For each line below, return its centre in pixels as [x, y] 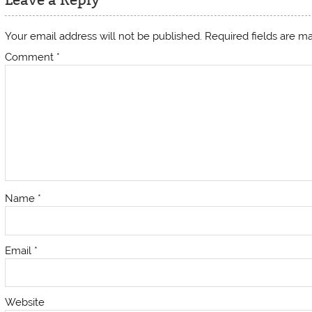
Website [25, 303]
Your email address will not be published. [104, 36]
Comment [31, 57]
